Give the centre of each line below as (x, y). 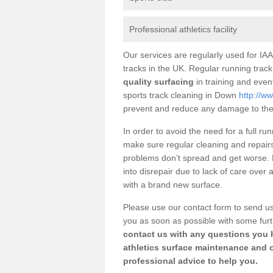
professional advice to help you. (190, 261)
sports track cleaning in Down (181, 95)
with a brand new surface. (173, 184)
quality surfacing (158, 81)
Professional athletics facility (183, 29)
